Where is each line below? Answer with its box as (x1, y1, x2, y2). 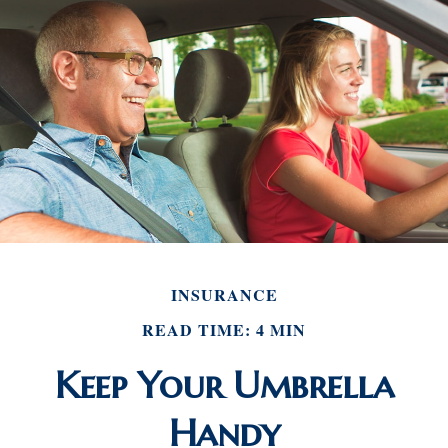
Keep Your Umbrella (55, 361, 393, 409)
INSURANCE (170, 283, 278, 306)
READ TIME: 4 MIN (142, 318, 306, 341)
